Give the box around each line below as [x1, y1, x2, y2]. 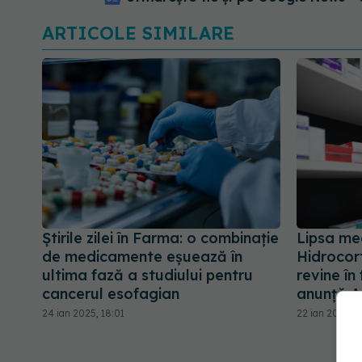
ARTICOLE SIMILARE [42, 21, 234, 44]
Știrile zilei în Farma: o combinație [42, 229, 279, 248]
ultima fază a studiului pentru [42, 266, 253, 285]
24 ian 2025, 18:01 [42, 307, 124, 320]
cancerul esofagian [42, 284, 179, 304]
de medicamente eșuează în [42, 247, 242, 267]
